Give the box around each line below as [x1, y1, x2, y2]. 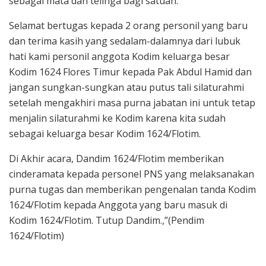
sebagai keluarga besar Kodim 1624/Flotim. [9, 126, 201, 140]
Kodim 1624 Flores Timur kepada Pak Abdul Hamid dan [9, 65, 252, 78]
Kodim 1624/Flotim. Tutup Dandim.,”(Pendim [9, 213, 204, 227]
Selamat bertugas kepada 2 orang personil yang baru [9, 18, 248, 32]
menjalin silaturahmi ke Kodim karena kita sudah [9, 111, 226, 125]
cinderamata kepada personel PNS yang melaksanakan [9, 167, 254, 180]
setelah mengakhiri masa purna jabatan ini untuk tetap [9, 96, 255, 109]
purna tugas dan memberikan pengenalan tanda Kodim [9, 182, 256, 196]
